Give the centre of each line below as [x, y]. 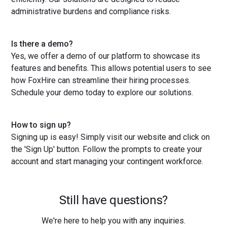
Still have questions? [113, 200]
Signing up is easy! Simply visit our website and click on [111, 137]
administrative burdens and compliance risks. [91, 12]
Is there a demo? [42, 44]
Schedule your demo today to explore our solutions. [102, 93]
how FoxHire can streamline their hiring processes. [101, 81]
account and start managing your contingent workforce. [107, 162]
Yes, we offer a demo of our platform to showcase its [106, 56]
